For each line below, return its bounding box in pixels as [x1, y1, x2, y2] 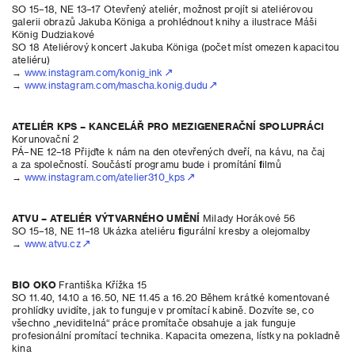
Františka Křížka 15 [55, 279, 147, 290]
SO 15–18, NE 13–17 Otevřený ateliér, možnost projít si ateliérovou [12, 3, 313, 14]
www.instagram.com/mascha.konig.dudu [24, 79, 208, 90]
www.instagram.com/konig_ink [24, 67, 163, 78]
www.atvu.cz [24, 238, 81, 249]
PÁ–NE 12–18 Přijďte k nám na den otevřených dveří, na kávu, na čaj [12, 146, 326, 157]
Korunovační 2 [12, 133, 78, 144]
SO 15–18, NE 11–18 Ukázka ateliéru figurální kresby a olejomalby [12, 225, 311, 236]
